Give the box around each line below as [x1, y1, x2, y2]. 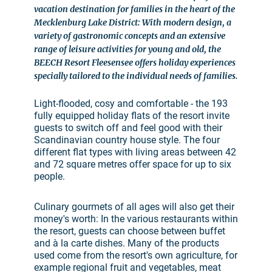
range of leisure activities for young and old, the [34, 44, 221, 55]
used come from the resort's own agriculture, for [34, 250, 237, 262]
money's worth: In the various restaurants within [34, 213, 238, 225]
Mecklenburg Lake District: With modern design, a [34, 17, 231, 29]
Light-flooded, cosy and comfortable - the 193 [34, 98, 228, 110]
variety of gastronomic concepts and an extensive [34, 30, 225, 42]
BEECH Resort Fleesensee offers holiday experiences [34, 57, 236, 69]
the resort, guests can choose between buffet [34, 225, 225, 237]
